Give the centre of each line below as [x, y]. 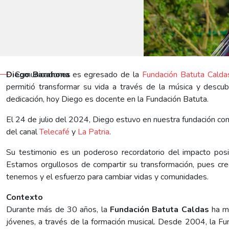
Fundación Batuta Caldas [159, 209]
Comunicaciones [42, 74]
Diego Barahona [38, 74]
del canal [23, 132]
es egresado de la [106, 74]
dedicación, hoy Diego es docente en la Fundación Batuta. [107, 99]
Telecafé [54, 132]
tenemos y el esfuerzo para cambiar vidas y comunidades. [107, 177]
